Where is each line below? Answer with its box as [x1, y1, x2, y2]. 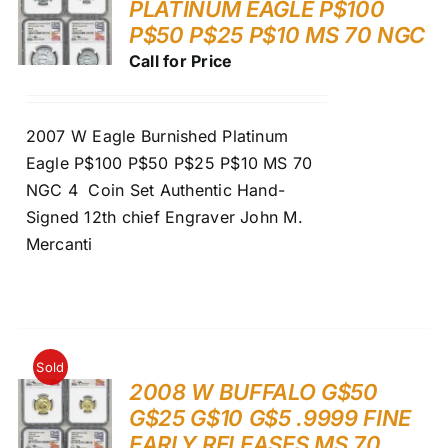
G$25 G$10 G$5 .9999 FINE [128, 404, 412, 431]
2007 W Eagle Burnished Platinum [25, 125, 289, 146]
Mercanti [25, 233, 93, 254]
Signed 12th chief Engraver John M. [25, 206, 303, 227]
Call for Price [128, 50, 233, 71]
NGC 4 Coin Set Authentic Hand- [25, 179, 286, 200]
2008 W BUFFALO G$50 [128, 378, 378, 405]
